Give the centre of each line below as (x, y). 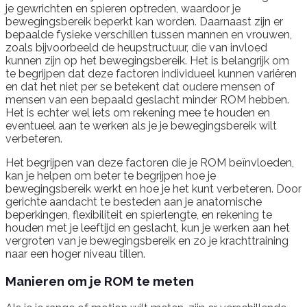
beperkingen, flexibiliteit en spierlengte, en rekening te (139, 215)
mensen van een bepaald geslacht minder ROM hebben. (147, 100)
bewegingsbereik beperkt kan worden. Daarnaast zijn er (144, 22)
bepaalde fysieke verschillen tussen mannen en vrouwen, (149, 35)
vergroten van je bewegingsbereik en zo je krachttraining (147, 241)
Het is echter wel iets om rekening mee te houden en (138, 113)
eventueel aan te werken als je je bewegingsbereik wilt (141, 126)
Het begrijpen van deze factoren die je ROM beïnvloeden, (150, 163)
